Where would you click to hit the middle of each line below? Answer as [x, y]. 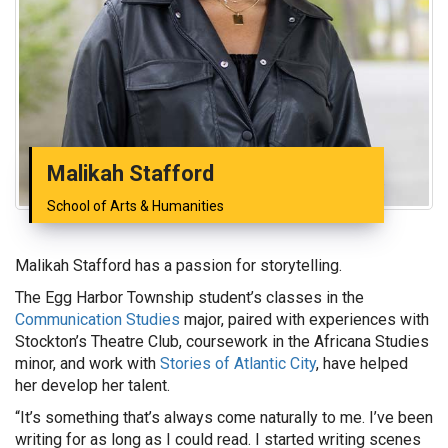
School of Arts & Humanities [135, 206]
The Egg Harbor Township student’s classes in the [189, 297]
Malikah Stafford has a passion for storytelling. [178, 265]
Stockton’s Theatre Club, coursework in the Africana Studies [222, 341]
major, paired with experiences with [304, 319]
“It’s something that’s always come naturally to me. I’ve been [224, 417]
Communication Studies [97, 319]
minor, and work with [87, 363]
